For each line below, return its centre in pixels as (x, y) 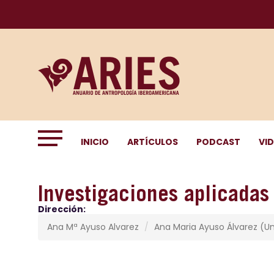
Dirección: (62, 209)
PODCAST (218, 142)
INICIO (95, 142)
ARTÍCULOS (153, 142)
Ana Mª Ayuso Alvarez (93, 227)
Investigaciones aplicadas (154, 193)
